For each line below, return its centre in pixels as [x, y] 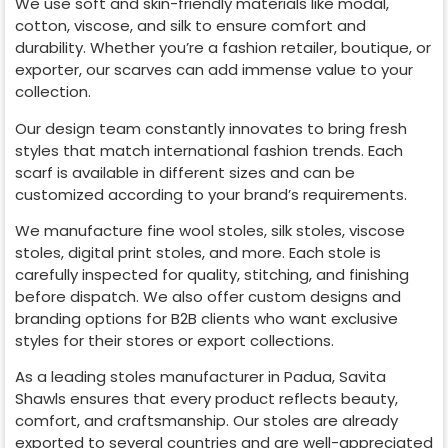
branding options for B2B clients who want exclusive [206, 318]
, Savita [359, 377]
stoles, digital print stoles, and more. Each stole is [198, 252]
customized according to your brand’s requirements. [211, 194]
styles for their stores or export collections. [174, 340]
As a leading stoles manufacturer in [149, 377]
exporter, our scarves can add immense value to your [214, 70]
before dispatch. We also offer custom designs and [208, 296]
